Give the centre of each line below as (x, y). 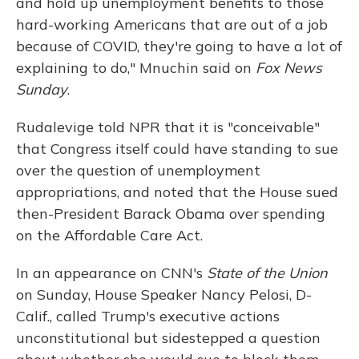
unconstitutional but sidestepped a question (168, 338)
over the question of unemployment (138, 171)
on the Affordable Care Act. (109, 236)
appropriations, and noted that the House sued (177, 192)
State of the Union (267, 273)
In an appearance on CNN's (111, 273)
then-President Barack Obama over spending (171, 214)
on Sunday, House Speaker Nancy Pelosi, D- (164, 295)
